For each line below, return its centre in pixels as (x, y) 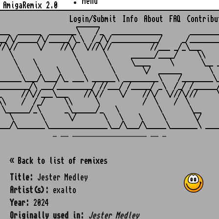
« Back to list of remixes (59, 161)
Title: (22, 177)
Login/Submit (93, 19)
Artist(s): (29, 190)
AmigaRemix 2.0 (30, 5)
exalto (63, 190)
